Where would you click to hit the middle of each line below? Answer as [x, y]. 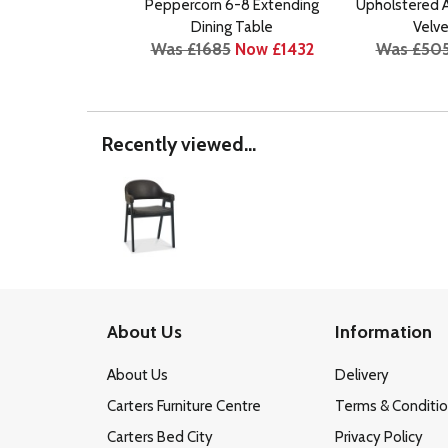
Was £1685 [190, 48]
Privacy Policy [379, 436]
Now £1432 [274, 48]
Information [383, 332]
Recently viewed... [179, 143]
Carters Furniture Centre [184, 405]
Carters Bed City [160, 436]
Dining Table [232, 26]
